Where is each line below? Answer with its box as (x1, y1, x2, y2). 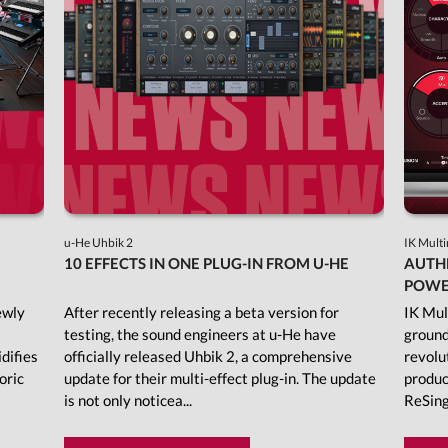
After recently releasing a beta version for (63, 303, 339, 322)
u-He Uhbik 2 (63, 235, 135, 251)
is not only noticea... (63, 391, 192, 410)
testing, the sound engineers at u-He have (63, 325, 336, 344)
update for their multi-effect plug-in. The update (63, 369, 376, 388)
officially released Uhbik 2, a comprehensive (63, 347, 352, 366)
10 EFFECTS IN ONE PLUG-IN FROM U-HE (63, 254, 349, 273)
